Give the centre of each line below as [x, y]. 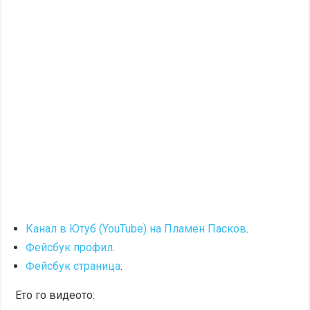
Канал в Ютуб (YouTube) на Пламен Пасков [136, 229]
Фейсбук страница [73, 266]
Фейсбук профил [70, 248]
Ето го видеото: [55, 295]
